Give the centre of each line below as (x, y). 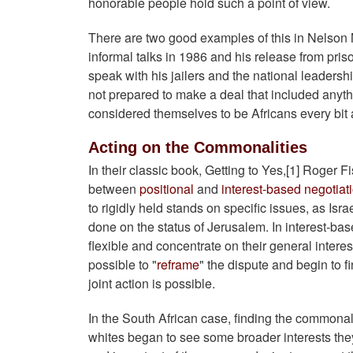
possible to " (123, 265)
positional (167, 189)
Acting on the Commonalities (198, 148)
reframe (178, 265)
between (114, 189)
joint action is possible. (152, 284)
